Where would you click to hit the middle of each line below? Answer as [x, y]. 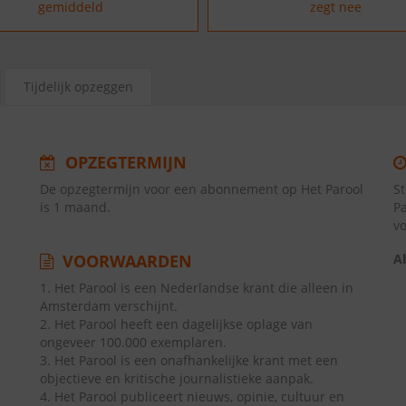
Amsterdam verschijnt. [109, 306]
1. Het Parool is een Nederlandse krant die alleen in [197, 288]
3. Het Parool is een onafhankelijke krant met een [189, 360]
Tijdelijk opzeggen [78, 87]
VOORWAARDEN [125, 261]
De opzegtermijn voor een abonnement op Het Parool [202, 189]
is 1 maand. [75, 207]
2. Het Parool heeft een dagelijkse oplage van [176, 324]
